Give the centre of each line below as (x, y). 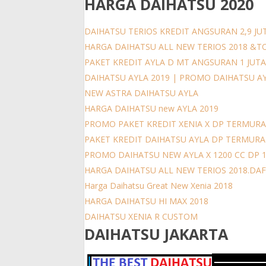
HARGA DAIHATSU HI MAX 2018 (146, 201)
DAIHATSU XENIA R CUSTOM (141, 216)
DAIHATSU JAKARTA (156, 234)
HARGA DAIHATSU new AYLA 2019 (151, 108)
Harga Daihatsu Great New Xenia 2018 (159, 185)
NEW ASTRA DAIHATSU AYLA (141, 93)
